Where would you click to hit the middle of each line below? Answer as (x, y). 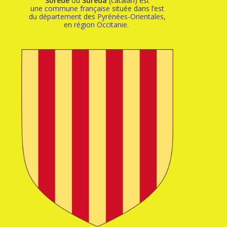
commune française (78, 9)
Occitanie (112, 25)
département (61, 17)
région (85, 25)
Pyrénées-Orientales (131, 17)
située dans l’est (137, 9)
